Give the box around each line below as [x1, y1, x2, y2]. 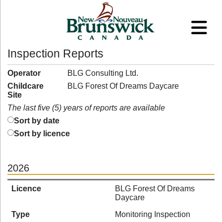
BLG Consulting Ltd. [67, 69, 138, 77]
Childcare [7, 82, 44, 90]
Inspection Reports [7, 47, 104, 60]
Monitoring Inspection [115, 210, 190, 219]
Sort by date [14, 116, 59, 125]
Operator [7, 69, 41, 77]
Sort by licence [14, 129, 70, 138]
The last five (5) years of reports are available [7, 104, 165, 112]
